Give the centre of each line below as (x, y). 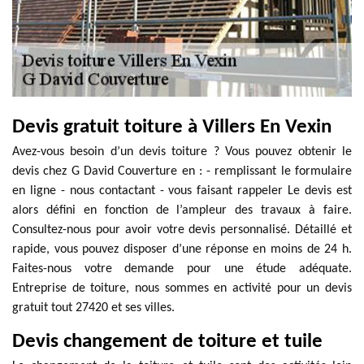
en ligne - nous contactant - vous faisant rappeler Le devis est (182, 191)
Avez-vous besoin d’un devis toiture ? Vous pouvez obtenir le (182, 152)
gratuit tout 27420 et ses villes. (93, 308)
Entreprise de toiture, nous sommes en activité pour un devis (182, 288)
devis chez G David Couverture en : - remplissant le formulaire (182, 171)
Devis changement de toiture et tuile (167, 342)
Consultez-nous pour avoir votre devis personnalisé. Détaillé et (182, 230)
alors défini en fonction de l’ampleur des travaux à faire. (182, 210)
